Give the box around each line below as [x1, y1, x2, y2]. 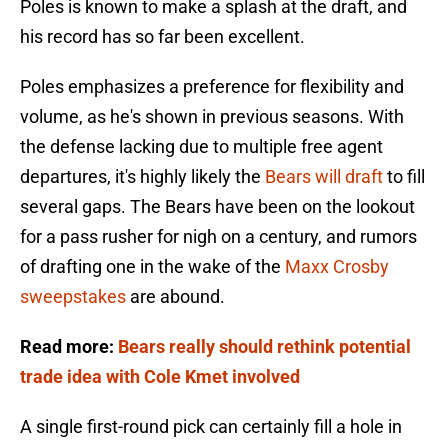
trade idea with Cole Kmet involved [20, 366, 300, 388]
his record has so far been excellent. [20, 26, 305, 48]
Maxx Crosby [281, 256, 389, 278]
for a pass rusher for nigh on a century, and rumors [20, 226, 417, 248]
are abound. [130, 286, 225, 308]
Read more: [20, 336, 118, 358]
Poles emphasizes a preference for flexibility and [20, 76, 404, 98]
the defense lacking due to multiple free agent [20, 136, 383, 158]
